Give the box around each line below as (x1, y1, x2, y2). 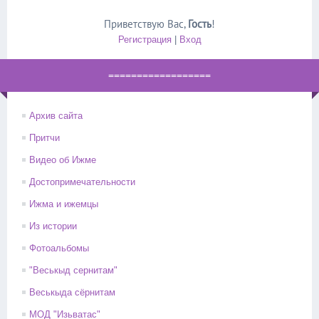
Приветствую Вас (104, 17, 184, 31)
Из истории (29, 221, 77, 231)
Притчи (29, 132, 60, 143)
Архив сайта (29, 110, 83, 121)
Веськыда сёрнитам (29, 287, 115, 298)
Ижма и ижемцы (29, 199, 98, 209)
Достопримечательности (29, 177, 135, 187)
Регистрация (117, 34, 172, 45)
